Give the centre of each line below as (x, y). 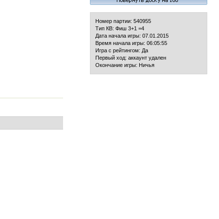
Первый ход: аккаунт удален (131, 58)
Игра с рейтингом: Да (122, 50)
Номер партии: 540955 (123, 21)
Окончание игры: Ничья (125, 65)
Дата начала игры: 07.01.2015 (132, 36)
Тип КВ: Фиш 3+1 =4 (120, 28)
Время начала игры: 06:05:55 (131, 43)
